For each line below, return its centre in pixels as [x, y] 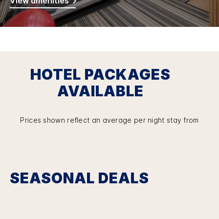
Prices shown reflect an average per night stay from [109, 120]
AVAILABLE [100, 91]
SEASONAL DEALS [79, 178]
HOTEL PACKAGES [100, 74]
